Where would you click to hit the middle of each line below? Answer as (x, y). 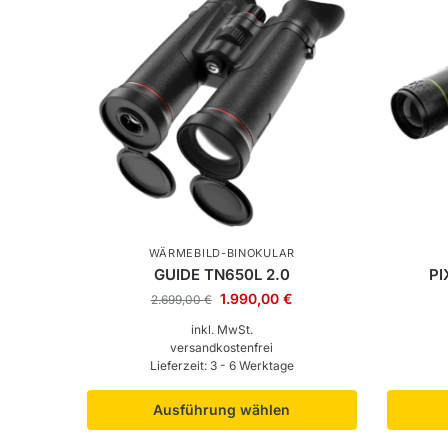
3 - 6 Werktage (251, 366)
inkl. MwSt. (221, 330)
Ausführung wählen (222, 410)
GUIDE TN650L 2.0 (221, 275)
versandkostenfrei (222, 348)
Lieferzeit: (179, 366)
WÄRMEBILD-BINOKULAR (221, 253)
